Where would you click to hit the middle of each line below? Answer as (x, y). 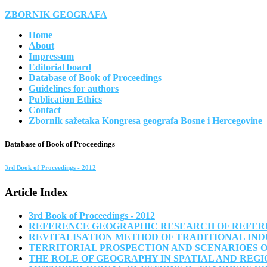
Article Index (36, 193)
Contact (45, 110)
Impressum (51, 56)
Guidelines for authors (74, 89)
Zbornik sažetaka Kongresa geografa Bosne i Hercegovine (145, 121)
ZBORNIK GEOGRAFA (56, 15)
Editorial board (60, 67)
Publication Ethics (65, 99)
